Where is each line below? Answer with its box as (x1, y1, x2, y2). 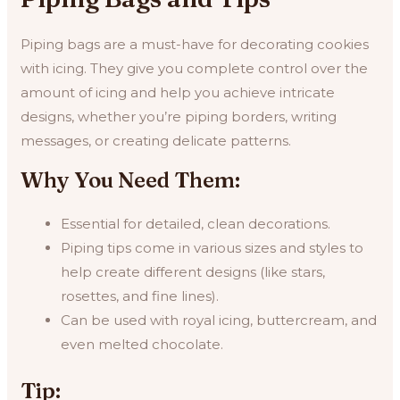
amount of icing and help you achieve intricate (21, 84, 336, 102)
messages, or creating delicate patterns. (21, 132, 292, 150)
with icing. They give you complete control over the (21, 60, 369, 78)
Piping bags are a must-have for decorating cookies (21, 36, 370, 54)
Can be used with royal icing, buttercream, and (61, 312, 378, 329)
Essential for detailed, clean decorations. (61, 215, 331, 233)
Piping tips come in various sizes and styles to (61, 239, 364, 257)
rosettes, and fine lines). (61, 287, 220, 305)
